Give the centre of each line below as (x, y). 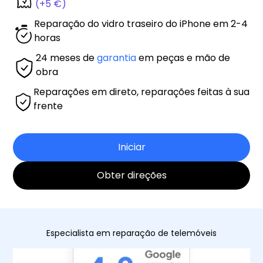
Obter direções (131, 175)
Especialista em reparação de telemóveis (131, 233)
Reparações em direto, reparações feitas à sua (142, 92)
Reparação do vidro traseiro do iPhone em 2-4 (141, 24)
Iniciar (131, 147)
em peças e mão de (183, 58)
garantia (117, 58)
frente (48, 106)
